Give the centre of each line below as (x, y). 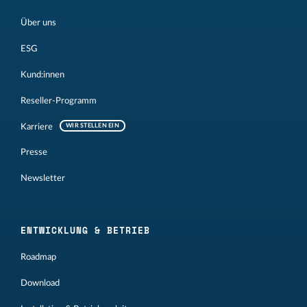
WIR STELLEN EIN (93, 125)
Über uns (38, 23)
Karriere (37, 126)
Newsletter (43, 179)
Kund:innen (42, 74)
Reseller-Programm (59, 100)
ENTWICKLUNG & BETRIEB (85, 230)
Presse (34, 152)
